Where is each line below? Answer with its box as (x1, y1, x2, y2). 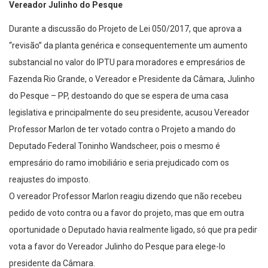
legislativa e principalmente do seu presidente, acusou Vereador (9, 108, 249, 118)
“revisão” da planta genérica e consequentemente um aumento (9, 41, 248, 51)
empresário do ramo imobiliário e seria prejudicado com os (9, 158, 229, 168)
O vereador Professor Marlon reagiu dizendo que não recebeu (9, 191, 242, 202)
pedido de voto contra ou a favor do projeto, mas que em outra (9, 208, 244, 218)
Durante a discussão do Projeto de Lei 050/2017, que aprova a (9, 24, 242, 34)
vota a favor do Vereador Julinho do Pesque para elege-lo (9, 242, 226, 252)
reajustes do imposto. (9, 175, 90, 185)
